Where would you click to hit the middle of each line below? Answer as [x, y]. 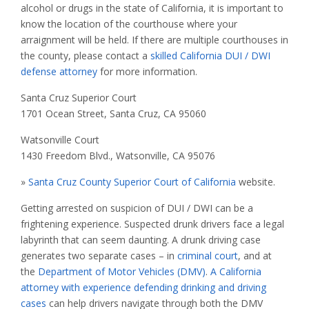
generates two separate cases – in [99, 256]
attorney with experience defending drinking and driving [143, 288]
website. [256, 182]
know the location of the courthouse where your [129, 24]
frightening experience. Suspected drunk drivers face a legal [152, 224]
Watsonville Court [60, 140]
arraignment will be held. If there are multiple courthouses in [154, 40]
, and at [255, 256]
